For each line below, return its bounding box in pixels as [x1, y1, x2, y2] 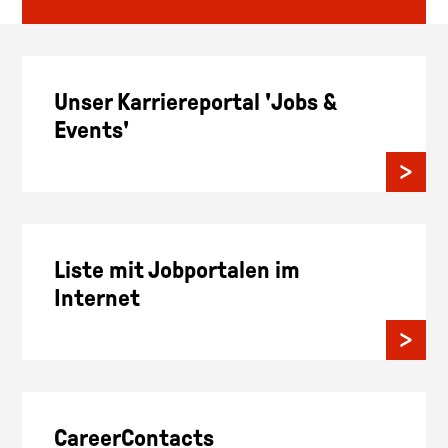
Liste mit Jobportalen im [54, 256, 300, 283]
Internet [54, 284, 140, 311]
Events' [54, 116, 129, 143]
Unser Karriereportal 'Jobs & [54, 88, 337, 115]
